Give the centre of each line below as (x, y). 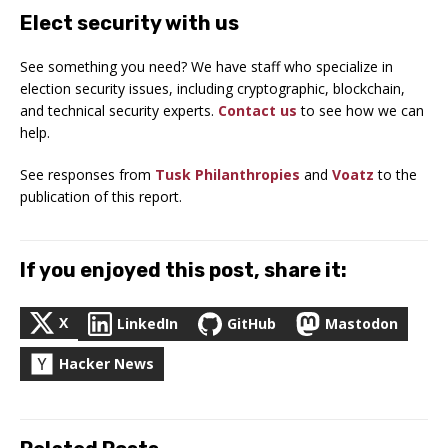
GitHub (251, 323)
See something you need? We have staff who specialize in (206, 66)
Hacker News (106, 363)
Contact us (257, 110)
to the (395, 174)
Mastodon (361, 323)
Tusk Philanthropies (227, 174)
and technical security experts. (119, 110)
